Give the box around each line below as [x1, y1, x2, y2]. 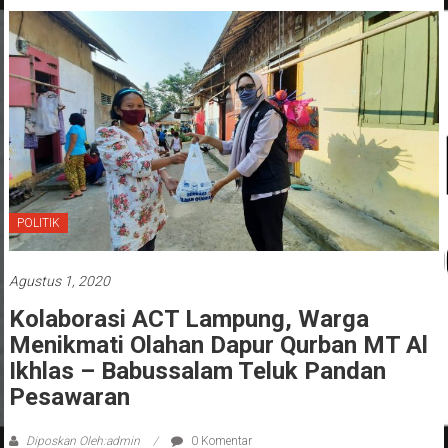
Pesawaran [8, 383, 130, 412]
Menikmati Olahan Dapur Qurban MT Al [8, 331, 428, 360]
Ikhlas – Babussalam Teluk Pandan [8, 357, 386, 386]
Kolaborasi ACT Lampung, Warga [8, 305, 369, 334]
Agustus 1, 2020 [8, 273, 110, 290]
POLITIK [16, 216, 60, 231]
